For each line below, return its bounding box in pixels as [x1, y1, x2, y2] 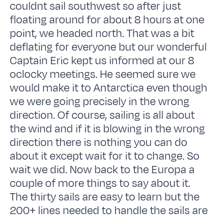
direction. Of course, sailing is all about [10, 107, 195, 123]
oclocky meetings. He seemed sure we [10, 66, 196, 82]
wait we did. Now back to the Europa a [10, 162, 195, 178]
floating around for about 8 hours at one [10, 12, 205, 28]
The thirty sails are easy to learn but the [10, 189, 200, 205]
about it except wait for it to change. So [10, 148, 200, 164]
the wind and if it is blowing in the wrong [10, 121, 205, 137]
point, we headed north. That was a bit [10, 25, 195, 41]
